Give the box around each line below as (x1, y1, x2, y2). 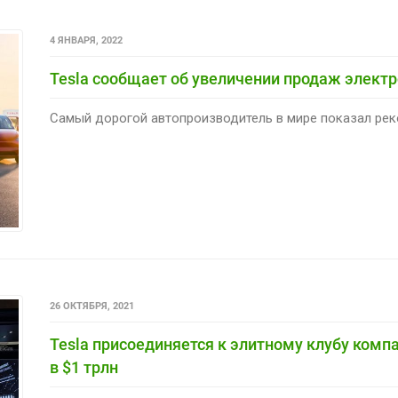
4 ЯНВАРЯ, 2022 (49, 34, 123, 46)
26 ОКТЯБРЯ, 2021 (49, 299, 134, 312)
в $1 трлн (49, 357, 118, 377)
